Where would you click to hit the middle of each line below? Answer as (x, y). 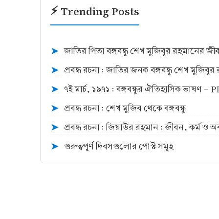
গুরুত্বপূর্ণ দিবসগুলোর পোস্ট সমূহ (119, 147)
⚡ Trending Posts (95, 11)
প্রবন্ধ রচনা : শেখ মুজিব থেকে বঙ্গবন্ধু (125, 109)
